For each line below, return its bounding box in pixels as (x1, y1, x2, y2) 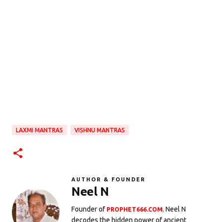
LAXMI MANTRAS (16, 127, 63, 134)
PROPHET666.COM (107, 206, 163, 213)
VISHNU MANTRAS (74, 127, 125, 134)
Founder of (71, 205, 107, 214)
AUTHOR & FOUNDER (71, 176, 145, 183)
